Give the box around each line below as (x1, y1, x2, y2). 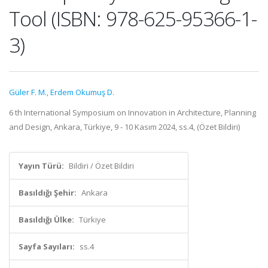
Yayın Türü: (19, 160, 64, 171)
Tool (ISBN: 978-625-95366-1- (9, 5, 257, 32)
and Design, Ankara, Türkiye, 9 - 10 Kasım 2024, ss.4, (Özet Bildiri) (9, 121, 240, 132)
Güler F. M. (9, 87, 47, 98)
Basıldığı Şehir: (19, 187, 77, 198)
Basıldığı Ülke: (19, 214, 74, 225)
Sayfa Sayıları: (19, 241, 75, 252)
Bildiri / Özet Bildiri (69, 160, 134, 171)
